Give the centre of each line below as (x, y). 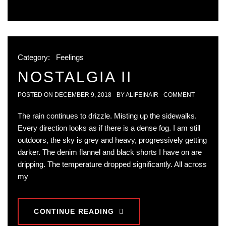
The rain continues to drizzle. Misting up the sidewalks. (107, 116)
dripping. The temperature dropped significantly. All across (112, 164)
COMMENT (179, 95)
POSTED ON (36, 95)
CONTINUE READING (74, 212)
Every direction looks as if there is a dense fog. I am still (109, 128)
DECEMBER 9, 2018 (83, 95)
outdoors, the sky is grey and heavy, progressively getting (112, 140)
